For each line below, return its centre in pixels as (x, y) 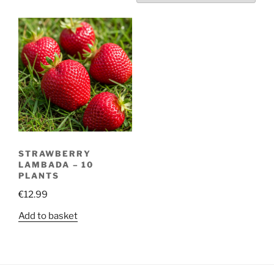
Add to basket (48, 216)
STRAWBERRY (55, 153)
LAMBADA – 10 (56, 164)
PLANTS (39, 175)
